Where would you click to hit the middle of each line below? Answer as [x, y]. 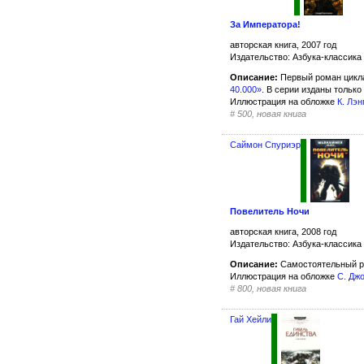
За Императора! [265, 25]
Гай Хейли [251, 319]
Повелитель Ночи [270, 211]
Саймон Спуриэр [265, 145]
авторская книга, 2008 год [283, 231]
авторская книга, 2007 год [283, 45]
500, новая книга [272, 114]
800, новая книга [272, 288]
